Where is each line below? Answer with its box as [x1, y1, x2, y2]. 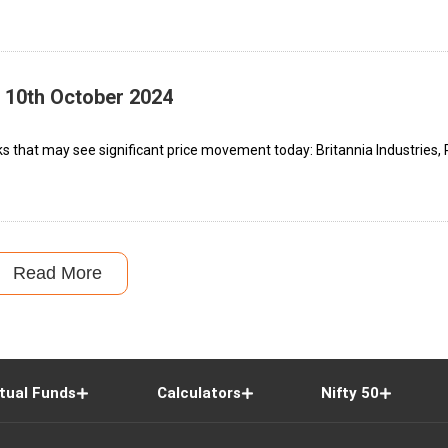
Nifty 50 [321, 383, 380, 402]
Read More [12, 262, 102, 283]
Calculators [156, 383, 241, 402]
